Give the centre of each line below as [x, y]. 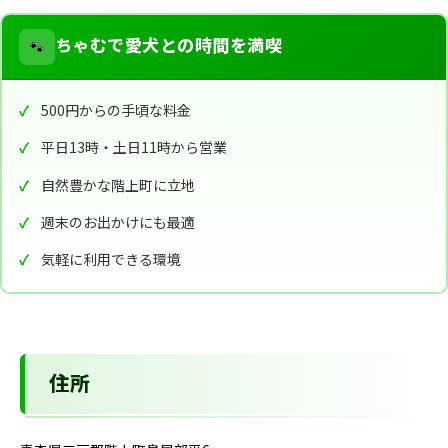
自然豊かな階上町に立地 [118, 184]
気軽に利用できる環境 [111, 259]
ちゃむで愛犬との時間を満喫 [168, 47]
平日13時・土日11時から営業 [134, 147]
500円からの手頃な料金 [116, 110]
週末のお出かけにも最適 [118, 221]
